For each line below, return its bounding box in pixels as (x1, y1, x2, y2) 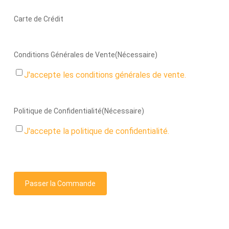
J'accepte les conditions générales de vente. (24, 70, 186, 80)
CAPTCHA (13, 173, 46, 181)
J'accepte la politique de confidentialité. (24, 126, 169, 136)
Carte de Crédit (13, 15, 63, 23)
